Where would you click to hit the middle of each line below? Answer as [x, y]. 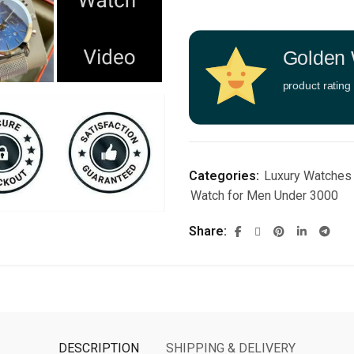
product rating [316, 85]
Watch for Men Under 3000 [264, 196]
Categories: [226, 176]
